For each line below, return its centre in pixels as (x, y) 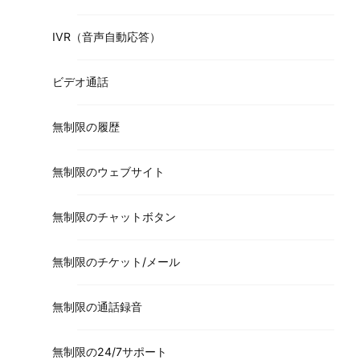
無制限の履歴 (86, 126)
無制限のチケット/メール (116, 261)
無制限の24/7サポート (110, 351)
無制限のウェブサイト (108, 171)
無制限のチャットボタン (114, 216)
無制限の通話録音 (97, 306)
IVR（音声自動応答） (106, 36)
